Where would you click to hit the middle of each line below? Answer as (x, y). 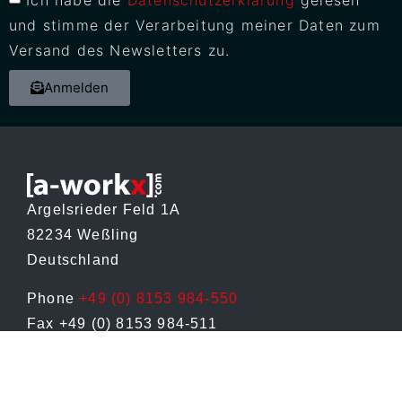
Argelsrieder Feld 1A (104, 210)
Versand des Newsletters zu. (120, 50)
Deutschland (74, 260)
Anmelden (76, 88)
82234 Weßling (83, 235)
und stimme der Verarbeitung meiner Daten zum (195, 25)
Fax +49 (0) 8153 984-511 (122, 323)
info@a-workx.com (95, 348)
